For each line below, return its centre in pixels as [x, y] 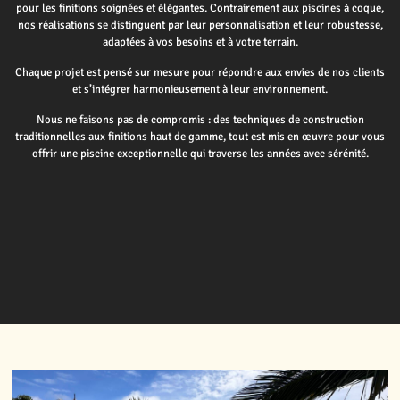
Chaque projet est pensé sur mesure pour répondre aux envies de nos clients [200, 72]
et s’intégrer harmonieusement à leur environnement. [200, 89]
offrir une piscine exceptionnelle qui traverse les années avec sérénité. [200, 153]
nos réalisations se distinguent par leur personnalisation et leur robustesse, [200, 25]
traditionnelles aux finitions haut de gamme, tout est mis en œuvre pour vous [200, 136]
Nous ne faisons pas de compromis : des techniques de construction [200, 119]
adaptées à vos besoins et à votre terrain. [200, 42]
